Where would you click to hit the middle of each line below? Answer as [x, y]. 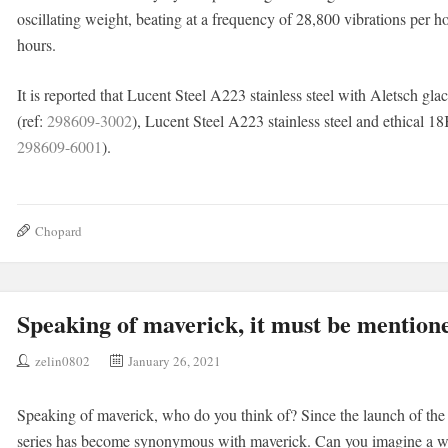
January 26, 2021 [174, 361]
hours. [36, 44]
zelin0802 [62, 361]
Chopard [58, 231]
